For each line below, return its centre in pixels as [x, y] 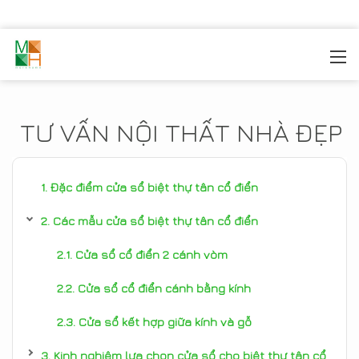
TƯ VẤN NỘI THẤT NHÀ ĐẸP [181, 132]
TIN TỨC [146, 57]
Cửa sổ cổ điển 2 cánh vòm [151, 254]
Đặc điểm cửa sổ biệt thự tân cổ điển [156, 187]
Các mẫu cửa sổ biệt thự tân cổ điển [157, 221]
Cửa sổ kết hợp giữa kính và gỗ [165, 322]
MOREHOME [79, 57]
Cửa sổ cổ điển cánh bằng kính [164, 288]
